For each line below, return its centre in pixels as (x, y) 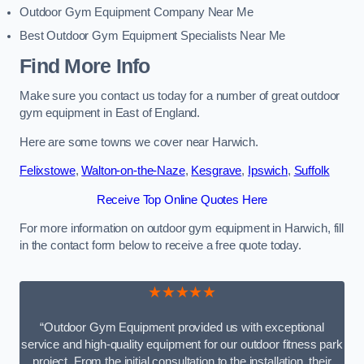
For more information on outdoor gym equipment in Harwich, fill (182, 229)
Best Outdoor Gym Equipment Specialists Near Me (153, 36)
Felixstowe (48, 171)
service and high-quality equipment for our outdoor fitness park (182, 345)
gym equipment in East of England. (110, 113)
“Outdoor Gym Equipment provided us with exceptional (182, 328)
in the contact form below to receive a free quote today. (160, 246)
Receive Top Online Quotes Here (182, 199)
